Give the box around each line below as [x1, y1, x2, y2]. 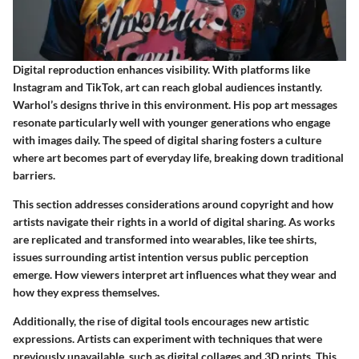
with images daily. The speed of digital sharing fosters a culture [13, 132, 321, 147]
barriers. [13, 167, 55, 182]
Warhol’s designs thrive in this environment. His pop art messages [13, 97, 337, 111]
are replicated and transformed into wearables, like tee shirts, [13, 232, 317, 246]
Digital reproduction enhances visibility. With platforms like [13, 62, 310, 76]
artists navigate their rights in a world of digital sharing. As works [13, 214, 335, 228]
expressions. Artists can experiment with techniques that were [13, 331, 322, 345]
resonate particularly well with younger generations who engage [13, 115, 330, 129]
